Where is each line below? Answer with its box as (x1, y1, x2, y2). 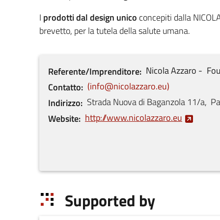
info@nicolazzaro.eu (90, 80, 167, 93)
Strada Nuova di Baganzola (87, 95, 185, 109)
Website (48, 112, 79, 126)
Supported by (64, 188, 155, 213)
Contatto (48, 81, 81, 94)
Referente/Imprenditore (48, 65, 139, 79)
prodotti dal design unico (43, 11, 137, 25)
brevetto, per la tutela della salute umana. (39, 24, 190, 38)
